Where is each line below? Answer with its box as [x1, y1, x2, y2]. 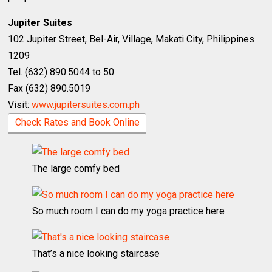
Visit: [8, 98, 32, 110]
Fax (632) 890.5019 [8, 82, 91, 94]
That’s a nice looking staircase [32, 247, 160, 259]
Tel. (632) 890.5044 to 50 [8, 66, 115, 78]
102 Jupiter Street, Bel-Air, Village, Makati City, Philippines [8, 33, 255, 45]
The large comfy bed [32, 162, 120, 174]
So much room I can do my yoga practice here [32, 205, 225, 217]
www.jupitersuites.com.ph [32, 98, 140, 110]
